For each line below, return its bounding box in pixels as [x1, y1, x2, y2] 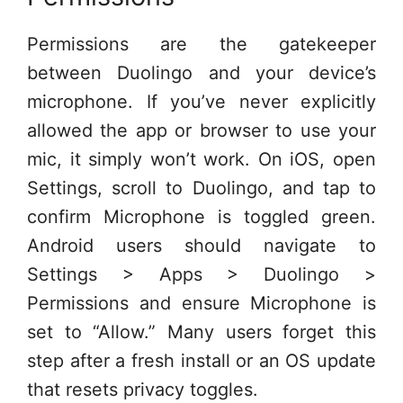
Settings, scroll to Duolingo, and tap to [27, 176, 376, 199]
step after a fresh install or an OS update [27, 349, 376, 372]
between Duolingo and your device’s [27, 61, 376, 84]
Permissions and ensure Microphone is [27, 291, 376, 314]
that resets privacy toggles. [27, 378, 258, 400]
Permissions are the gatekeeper [27, 32, 376, 55]
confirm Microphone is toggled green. [27, 205, 376, 228]
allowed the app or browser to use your [27, 119, 376, 141]
